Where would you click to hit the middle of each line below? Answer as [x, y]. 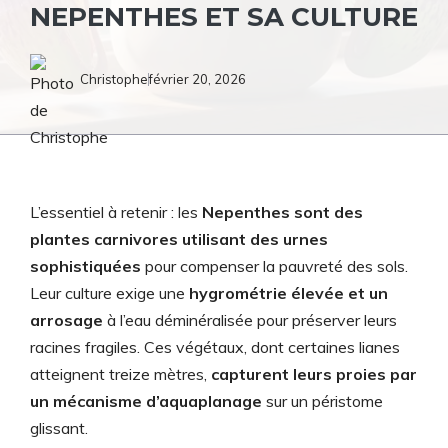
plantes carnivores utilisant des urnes [179, 239]
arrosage [66, 320]
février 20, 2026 [197, 78]
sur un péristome [322, 401]
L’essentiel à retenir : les [116, 212]
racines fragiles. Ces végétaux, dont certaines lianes [215, 347]
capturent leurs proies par [314, 374]
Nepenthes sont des [282, 212]
